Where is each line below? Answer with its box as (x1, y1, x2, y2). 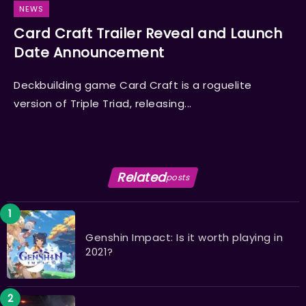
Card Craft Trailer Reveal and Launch (14, 24, 282, 44)
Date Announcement (14, 43, 165, 63)
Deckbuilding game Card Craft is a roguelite (14, 78, 252, 93)
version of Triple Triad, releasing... (14, 96, 192, 111)
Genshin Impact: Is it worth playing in (85, 229, 283, 245)
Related (117, 169, 166, 186)
